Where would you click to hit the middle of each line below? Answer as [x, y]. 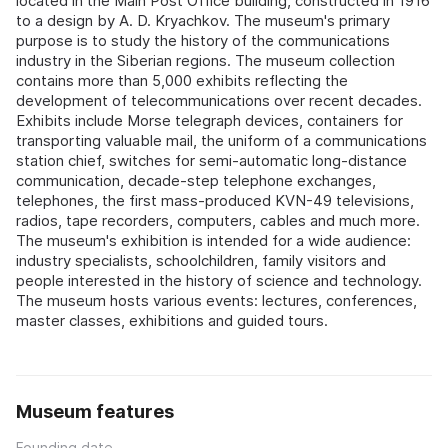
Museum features [95, 412]
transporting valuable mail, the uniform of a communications [221, 141]
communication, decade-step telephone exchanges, [196, 181]
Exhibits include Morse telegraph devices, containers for [209, 121]
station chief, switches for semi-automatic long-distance [211, 161]
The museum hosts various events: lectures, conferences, [216, 301]
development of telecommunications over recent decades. [219, 101]
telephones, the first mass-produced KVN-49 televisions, [215, 201]
